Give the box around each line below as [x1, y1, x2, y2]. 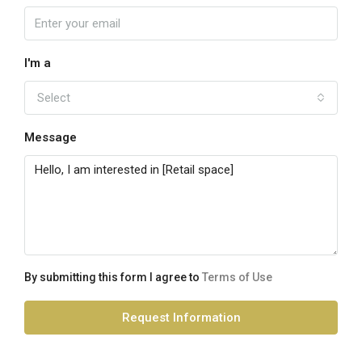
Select [37, 90, 70, 106]
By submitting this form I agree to [24, 271, 202, 284]
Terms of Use [202, 271, 272, 284]
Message [24, 130, 77, 145]
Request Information [121, 310, 241, 326]
